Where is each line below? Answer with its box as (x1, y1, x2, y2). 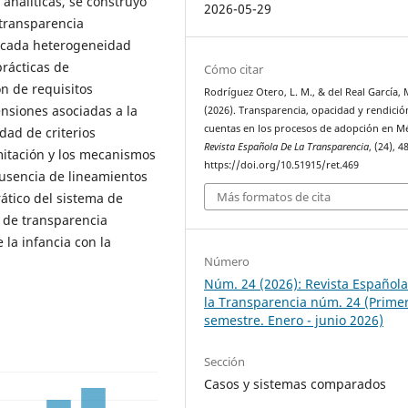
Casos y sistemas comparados (204, 375, 387, 393)
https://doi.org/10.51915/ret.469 (204, 158, 360, 171)
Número (204, 253, 250, 270)
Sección (204, 353, 246, 371)
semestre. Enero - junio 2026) (204, 311, 384, 330)
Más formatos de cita (217, 189, 331, 206)
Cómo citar (204, 60, 264, 77)
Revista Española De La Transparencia (204, 139, 370, 153)
